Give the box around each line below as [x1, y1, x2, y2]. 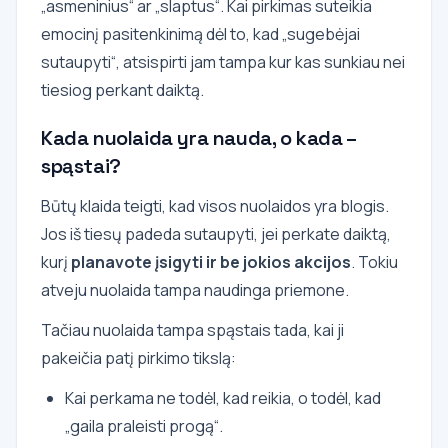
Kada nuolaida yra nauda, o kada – [41, 124, 356, 151]
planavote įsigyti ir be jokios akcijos [71, 250, 351, 273]
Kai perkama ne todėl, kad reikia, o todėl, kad [65, 386, 381, 409]
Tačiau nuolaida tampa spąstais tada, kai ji [41, 318, 344, 341]
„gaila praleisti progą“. [65, 414, 223, 437]
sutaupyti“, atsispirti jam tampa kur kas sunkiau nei [41, 50, 405, 73]
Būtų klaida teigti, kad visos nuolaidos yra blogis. [41, 194, 389, 217]
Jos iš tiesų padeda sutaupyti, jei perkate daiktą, [41, 222, 391, 245]
